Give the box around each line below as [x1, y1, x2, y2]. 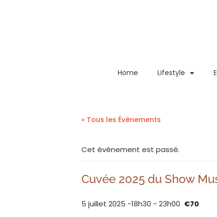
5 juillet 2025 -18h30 [81, 198, 151, 209]
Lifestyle [157, 68, 186, 78]
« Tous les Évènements [81, 114, 161, 124]
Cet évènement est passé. [81, 144, 180, 155]
